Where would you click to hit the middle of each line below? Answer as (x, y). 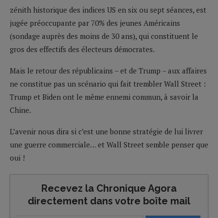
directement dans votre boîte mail (109, 201)
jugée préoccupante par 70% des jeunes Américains (95, 23)
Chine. (20, 110)
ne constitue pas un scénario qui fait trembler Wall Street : (108, 83)
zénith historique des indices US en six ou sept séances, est (108, 9)
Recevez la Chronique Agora (109, 188)
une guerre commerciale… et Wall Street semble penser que (109, 144)
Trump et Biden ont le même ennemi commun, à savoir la (104, 97)
